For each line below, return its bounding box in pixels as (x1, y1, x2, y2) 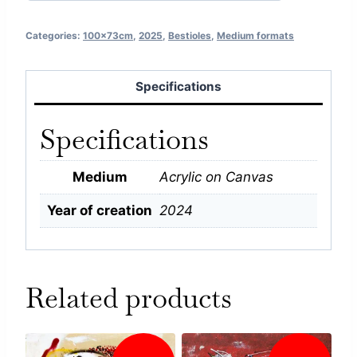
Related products (25, 280, 232, 316)
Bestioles (168, 29, 211, 42)
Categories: (25, 29, 83, 42)
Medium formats (217, 29, 294, 42)
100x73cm (83, 29, 133, 42)
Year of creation (47, 202, 152, 218)
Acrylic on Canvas (159, 168, 273, 185)
